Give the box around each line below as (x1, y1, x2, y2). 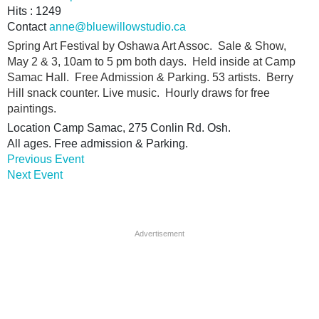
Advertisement (135, 229, 184, 239)
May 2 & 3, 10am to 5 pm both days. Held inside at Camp (7, 56, 296, 68)
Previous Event (7, 153, 84, 166)
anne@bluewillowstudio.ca (49, 21, 186, 33)
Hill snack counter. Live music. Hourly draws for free (7, 87, 270, 100)
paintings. (7, 103, 56, 115)
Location (7, 122, 53, 135)
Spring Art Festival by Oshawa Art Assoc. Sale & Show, (7, 40, 289, 53)
